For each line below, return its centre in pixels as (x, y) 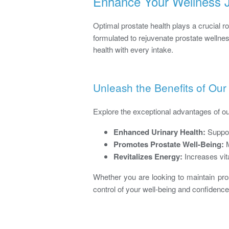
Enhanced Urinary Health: (159, 132)
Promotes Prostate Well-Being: (169, 144)
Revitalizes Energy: (148, 156)
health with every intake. (133, 49)
